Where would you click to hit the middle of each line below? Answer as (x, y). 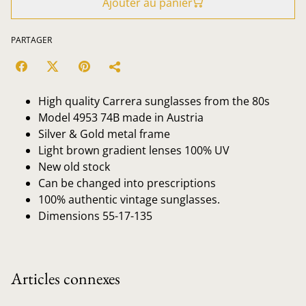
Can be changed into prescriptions (127, 183)
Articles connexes (66, 278)
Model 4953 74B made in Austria (121, 117)
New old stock (74, 166)
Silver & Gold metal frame (104, 134)
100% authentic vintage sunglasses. (129, 199)
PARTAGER (31, 40)
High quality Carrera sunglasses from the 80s (154, 101)
